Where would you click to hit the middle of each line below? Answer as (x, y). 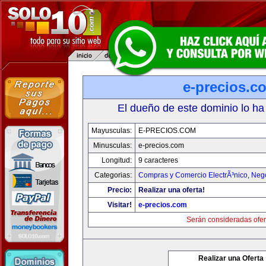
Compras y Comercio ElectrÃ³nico (193, 175)
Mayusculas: (111, 131)
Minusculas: (112, 145)
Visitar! (119, 205)
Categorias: (113, 175)
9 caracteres (158, 160)
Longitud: (116, 160)
